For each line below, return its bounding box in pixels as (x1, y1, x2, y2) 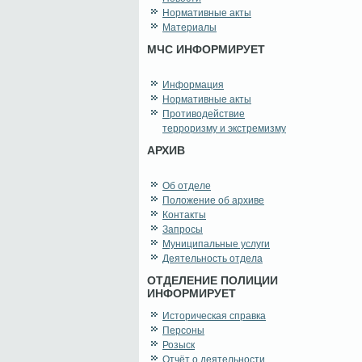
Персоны (162, 325, 204, 337)
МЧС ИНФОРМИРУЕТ (147, 43, 265, 57)
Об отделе (162, 180, 211, 192)
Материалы (162, 22, 217, 34)
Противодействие (162, 108, 245, 120)
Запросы (162, 224, 203, 236)
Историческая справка (162, 310, 266, 322)
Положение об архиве (162, 195, 264, 207)
